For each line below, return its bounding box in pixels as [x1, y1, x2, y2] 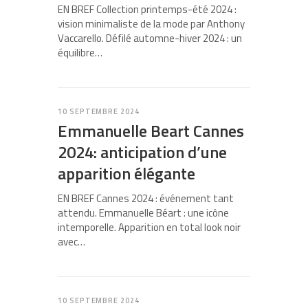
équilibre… [58, 45, 102, 61]
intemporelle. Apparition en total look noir [58, 219, 241, 236]
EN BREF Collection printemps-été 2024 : [58, 1, 236, 18]
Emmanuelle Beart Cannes [58, 118, 244, 144]
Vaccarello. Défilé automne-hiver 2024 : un [58, 30, 242, 47]
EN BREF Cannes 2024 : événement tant [58, 190, 234, 207]
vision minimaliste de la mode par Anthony [58, 16, 245, 32]
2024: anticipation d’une [58, 140, 227, 165]
